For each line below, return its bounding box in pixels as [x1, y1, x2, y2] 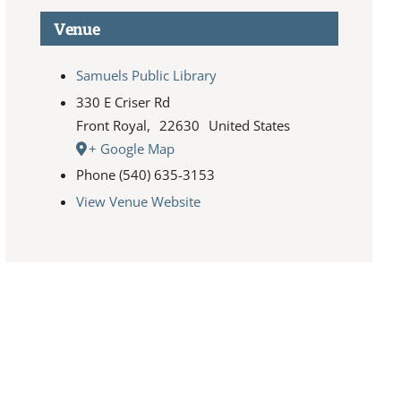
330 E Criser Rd [75, 92, 170, 111]
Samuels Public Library [75, 65, 217, 84]
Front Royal [75, 115, 147, 134]
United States [208, 115, 290, 134]
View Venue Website [75, 192, 200, 210]
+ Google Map [88, 139, 175, 158]
